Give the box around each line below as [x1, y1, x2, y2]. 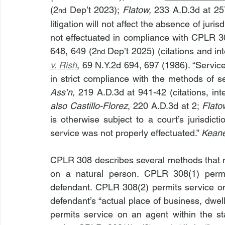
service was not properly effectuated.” [50, 128, 201, 138]
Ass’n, [50, 87, 78, 97]
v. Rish [50, 60, 77, 70]
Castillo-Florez [70, 100, 128, 111]
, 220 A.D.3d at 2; [128, 100, 202, 111]
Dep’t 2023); [66, 5, 123, 15]
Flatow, [122, 5, 151, 15]
